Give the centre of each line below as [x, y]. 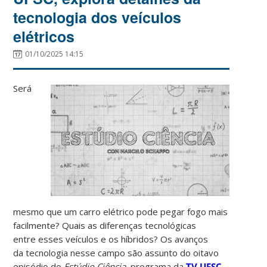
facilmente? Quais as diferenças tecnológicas [105, 225]
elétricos [44, 36]
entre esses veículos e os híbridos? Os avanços [111, 239]
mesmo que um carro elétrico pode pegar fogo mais [121, 211]
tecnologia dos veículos [97, 17]
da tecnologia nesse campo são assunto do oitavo [116, 252]
